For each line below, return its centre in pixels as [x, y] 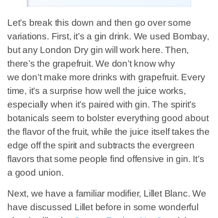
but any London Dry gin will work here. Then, [98, 50]
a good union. [36, 173]
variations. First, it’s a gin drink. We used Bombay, [108, 36]
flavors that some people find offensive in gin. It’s [106, 159]
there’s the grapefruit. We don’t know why [91, 64]
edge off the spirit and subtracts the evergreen [101, 145]
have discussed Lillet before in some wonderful [103, 207]
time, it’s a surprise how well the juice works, [97, 91]
